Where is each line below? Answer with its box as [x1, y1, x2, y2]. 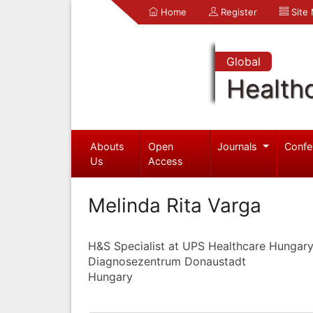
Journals [217, 140, 261, 152]
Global [226, 54, 261, 68]
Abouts [89, 140, 124, 152]
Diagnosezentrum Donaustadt [88, 254, 246, 268]
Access [148, 154, 184, 167]
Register [218, 6, 257, 17]
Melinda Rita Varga [88, 193, 261, 217]
